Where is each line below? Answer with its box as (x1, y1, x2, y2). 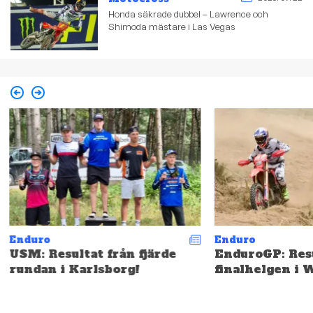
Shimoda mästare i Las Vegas (108, 21, 236, 33)
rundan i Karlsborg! (9, 261, 140, 277)
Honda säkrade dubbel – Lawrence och (108, 8, 269, 20)
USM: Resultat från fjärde (9, 245, 177, 261)
